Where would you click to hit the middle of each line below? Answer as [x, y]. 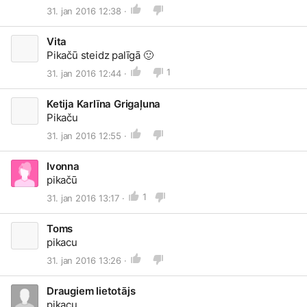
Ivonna [63, 166]
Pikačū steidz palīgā [95, 55]
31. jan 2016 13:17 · [86, 198]
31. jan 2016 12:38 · [87, 11]
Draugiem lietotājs [91, 291]
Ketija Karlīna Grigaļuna [104, 104]
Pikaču [62, 118]
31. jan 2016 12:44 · [87, 73]
